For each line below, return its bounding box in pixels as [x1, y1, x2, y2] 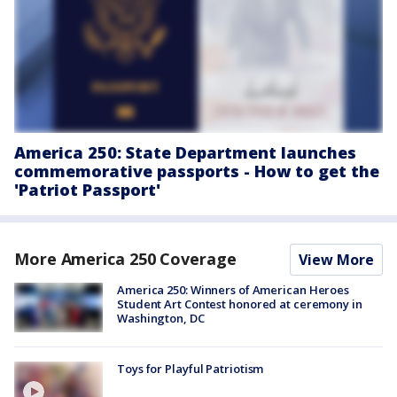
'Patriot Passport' [14, 178, 160, 200]
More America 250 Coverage [14, 247, 237, 269]
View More [299, 249, 374, 269]
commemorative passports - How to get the [14, 160, 379, 182]
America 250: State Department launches [14, 141, 356, 163]
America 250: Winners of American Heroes [117, 281, 350, 298]
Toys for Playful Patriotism [117, 361, 264, 378]
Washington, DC [117, 309, 205, 326]
